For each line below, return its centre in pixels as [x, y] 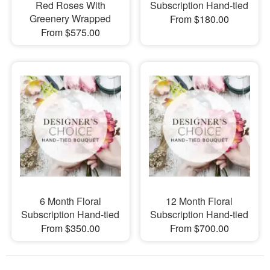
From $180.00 [199, 19]
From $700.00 [199, 228]
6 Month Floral [70, 201]
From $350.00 [70, 228]
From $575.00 [70, 32]
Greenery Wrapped [71, 18]
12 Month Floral [199, 201]
